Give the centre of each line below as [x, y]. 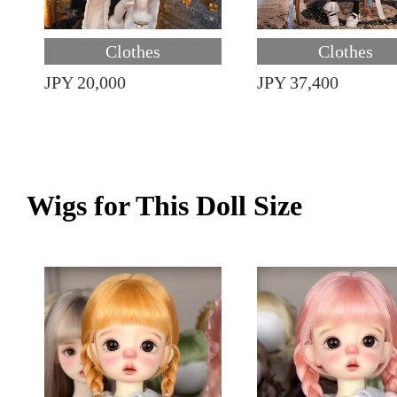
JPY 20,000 [85, 82]
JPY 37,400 [298, 82]
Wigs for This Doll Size [164, 206]
